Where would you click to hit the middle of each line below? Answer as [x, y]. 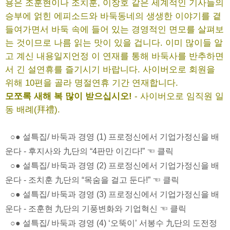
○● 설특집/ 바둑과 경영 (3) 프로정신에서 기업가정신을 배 [115, 194]
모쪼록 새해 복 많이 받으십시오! [69, 96]
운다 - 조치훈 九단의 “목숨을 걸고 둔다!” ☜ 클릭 [92, 180]
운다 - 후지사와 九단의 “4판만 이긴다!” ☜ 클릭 [89, 151]
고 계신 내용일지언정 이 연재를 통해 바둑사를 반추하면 [114, 56]
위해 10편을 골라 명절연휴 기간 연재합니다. [92, 83]
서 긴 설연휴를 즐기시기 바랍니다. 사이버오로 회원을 [110, 69]
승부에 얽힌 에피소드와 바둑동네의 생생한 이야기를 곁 [113, 16]
